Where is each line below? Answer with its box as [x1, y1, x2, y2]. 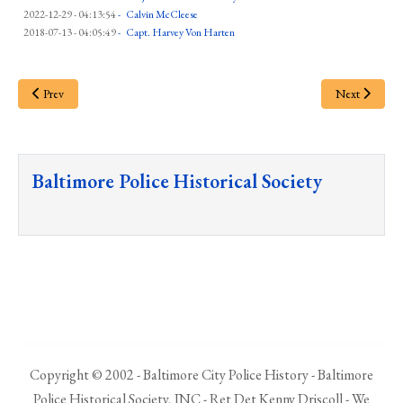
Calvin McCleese [126, 7, 198, 22]
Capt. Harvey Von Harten [126, 25, 235, 40]
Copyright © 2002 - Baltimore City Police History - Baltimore [30, 365, 373, 385]
